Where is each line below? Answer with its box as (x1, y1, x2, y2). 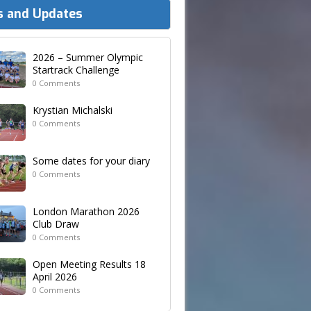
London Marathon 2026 (33, 205, 140, 219)
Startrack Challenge (33, 63, 119, 77)
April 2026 (33, 270, 77, 284)
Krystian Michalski (33, 103, 112, 117)
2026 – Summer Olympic (33, 51, 143, 65)
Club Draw (33, 217, 79, 231)
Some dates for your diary (33, 154, 150, 168)
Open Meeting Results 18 (33, 258, 146, 271)
